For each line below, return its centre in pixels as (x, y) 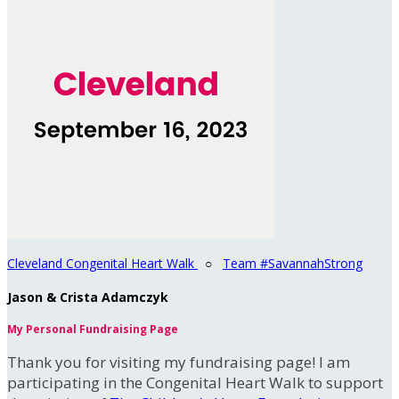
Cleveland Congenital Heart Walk (102, 263)
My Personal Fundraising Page (93, 330)
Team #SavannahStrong (293, 263)
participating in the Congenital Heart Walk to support (195, 383)
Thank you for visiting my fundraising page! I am (179, 362)
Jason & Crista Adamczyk (88, 297)
